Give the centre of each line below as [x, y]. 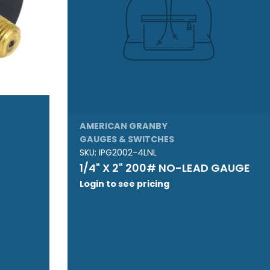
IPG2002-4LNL [127, 152]
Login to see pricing [124, 184]
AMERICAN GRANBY [123, 126]
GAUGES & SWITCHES [127, 139]
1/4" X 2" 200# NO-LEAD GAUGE [165, 168]
